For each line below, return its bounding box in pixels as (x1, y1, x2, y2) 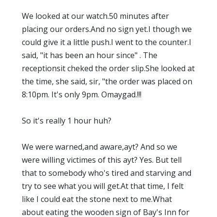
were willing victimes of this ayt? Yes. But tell (22, 154, 182, 165)
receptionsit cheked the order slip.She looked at (22, 62, 195, 74)
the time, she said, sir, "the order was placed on (22, 76, 192, 87)
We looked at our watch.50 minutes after (22, 10, 169, 21)
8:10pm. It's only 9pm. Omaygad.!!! (22, 89, 141, 100)
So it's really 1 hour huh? (22, 115, 111, 126)
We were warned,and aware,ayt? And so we (22, 141, 177, 152)
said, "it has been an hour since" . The (22, 49, 157, 61)
